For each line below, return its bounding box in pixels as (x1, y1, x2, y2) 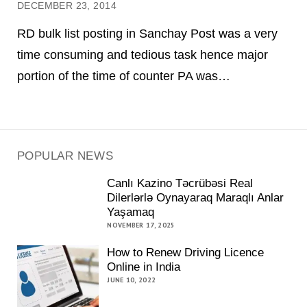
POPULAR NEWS (16, 149, 114, 162)
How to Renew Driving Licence (107, 246, 265, 260)
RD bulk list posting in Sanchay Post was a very (16, 26, 278, 41)
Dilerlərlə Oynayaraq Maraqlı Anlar (107, 191, 284, 204)
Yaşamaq (107, 205, 155, 219)
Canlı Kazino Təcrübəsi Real (107, 176, 254, 190)
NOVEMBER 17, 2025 (107, 220, 175, 230)
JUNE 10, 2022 (107, 275, 156, 285)
